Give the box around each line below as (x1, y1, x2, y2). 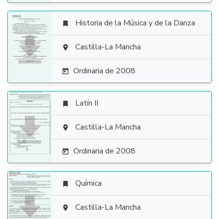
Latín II (75, 98, 98, 109)
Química (75, 178, 102, 189)
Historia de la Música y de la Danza (75, 18, 195, 28)
